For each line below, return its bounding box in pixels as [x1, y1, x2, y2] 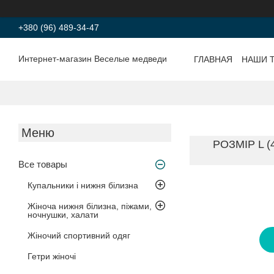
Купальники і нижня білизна [28, 180, 138, 190]
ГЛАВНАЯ [193, 54, 232, 64]
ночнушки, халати [28, 209, 98, 220]
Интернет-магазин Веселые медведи [18, 54, 167, 64]
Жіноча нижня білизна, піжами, [28, 201, 152, 211]
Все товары [18, 158, 67, 169]
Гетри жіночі [28, 251, 76, 261]
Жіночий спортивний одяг [28, 230, 130, 240]
